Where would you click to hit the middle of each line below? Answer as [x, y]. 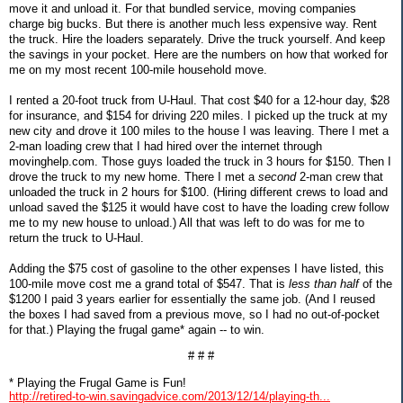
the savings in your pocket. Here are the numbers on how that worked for [198, 55]
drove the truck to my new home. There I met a [134, 177]
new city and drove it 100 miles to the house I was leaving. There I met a [199, 131]
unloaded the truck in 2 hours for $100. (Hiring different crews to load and [198, 193]
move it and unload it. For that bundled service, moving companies [183, 9]
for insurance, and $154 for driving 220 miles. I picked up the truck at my [198, 116]
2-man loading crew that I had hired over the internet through [166, 147]
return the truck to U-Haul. [76, 238]
